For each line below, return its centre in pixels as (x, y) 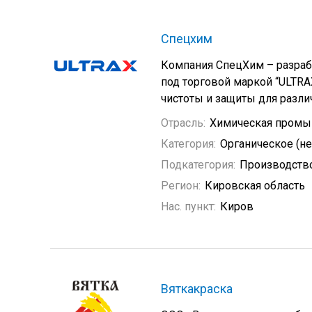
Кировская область (255, 186)
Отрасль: (183, 123)
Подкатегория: (198, 165)
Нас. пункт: (188, 206)
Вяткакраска (197, 289)
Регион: (181, 186)
